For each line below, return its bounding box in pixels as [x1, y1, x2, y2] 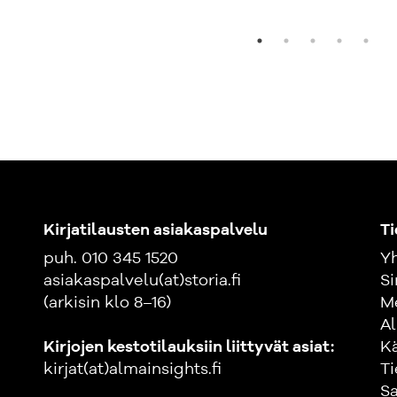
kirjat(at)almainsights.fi [43, 361, 222, 378]
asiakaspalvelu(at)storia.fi [43, 272, 241, 289]
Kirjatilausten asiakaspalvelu [43, 222, 268, 238]
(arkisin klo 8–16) [43, 294, 171, 311]
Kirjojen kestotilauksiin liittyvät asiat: [43, 339, 334, 355]
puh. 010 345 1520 [43, 250, 178, 267]
